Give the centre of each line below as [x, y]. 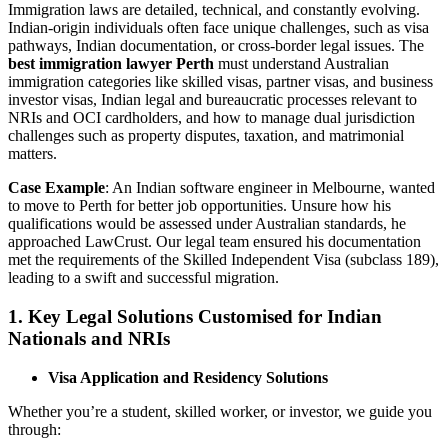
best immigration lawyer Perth [111, 64]
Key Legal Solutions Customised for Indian [205, 316]
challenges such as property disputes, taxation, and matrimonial [206, 136]
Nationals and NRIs [89, 338]
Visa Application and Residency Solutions [188, 377]
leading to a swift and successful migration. [143, 278]
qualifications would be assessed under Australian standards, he [207, 224]
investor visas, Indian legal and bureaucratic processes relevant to [212, 100]
